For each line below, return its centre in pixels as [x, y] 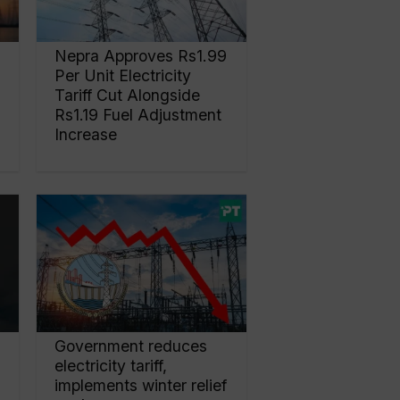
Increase [86, 135]
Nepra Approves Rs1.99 [141, 56]
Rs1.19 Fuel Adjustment [138, 115]
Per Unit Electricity [123, 76]
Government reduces [131, 346]
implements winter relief [141, 385]
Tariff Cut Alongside [128, 96]
